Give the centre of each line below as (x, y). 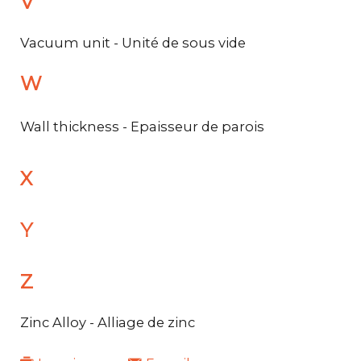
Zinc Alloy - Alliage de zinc (108, 322)
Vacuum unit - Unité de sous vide (133, 42)
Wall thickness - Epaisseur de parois (142, 126)
